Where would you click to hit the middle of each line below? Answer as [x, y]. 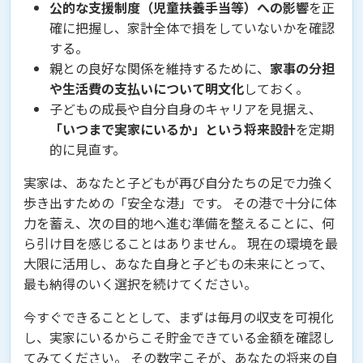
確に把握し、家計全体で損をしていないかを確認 [192, 28]
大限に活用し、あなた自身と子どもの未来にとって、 [178, 264]
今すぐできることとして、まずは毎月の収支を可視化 [179, 317]
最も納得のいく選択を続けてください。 [140, 284]
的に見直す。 [88, 149]
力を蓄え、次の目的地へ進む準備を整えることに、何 [179, 223]
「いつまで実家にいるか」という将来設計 [173, 129]
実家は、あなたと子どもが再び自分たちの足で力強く [179, 183]
